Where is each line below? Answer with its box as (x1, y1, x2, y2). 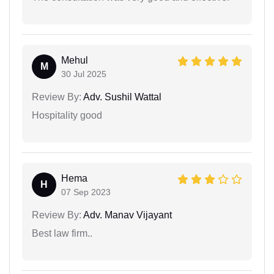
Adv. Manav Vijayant (81, 209, 172, 220)
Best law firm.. (32, 228, 92, 239)
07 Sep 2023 (61, 187, 111, 197)
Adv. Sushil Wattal (81, 91, 161, 102)
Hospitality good (32, 109, 102, 120)
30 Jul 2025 (61, 68, 106, 79)
